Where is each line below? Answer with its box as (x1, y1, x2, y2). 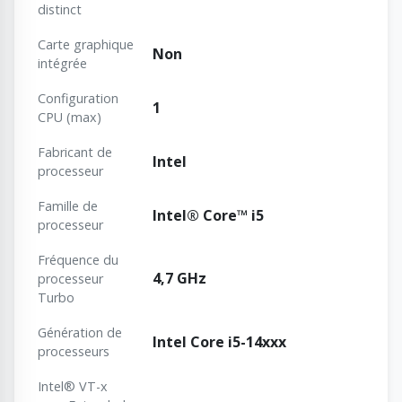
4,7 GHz (153, 268, 206, 289)
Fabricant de (38, 144, 112, 162)
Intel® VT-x (38, 378, 108, 396)
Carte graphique (38, 36, 134, 54)
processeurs (38, 343, 109, 361)
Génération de (38, 324, 122, 342)
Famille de (38, 197, 98, 215)
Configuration (38, 90, 118, 108)
